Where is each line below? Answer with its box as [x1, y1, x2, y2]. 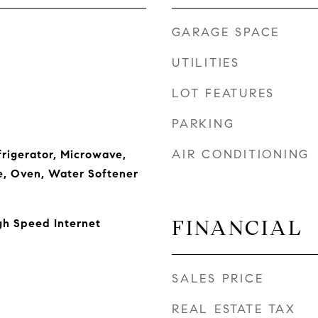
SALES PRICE [172, 271, 264, 286]
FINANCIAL [172, 215, 303, 241]
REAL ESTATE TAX [172, 302, 296, 317]
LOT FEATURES [172, 86, 275, 101]
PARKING [172, 116, 235, 131]
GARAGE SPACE [172, 25, 280, 40]
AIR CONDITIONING [172, 147, 309, 162]
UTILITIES [172, 55, 240, 70]
